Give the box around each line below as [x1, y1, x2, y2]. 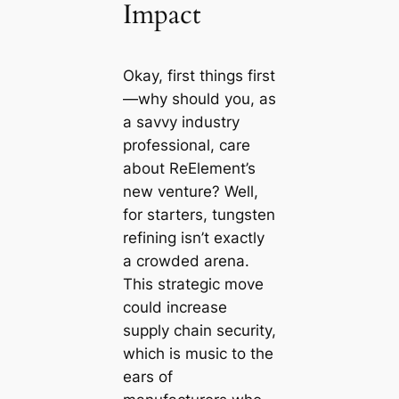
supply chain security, [122, 322, 276, 340]
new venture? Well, [122, 183, 258, 201]
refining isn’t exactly [122, 229, 265, 248]
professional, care [122, 136, 250, 155]
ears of [122, 368, 173, 387]
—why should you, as [122, 90, 276, 109]
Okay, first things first [122, 67, 275, 85]
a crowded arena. [122, 252, 249, 271]
